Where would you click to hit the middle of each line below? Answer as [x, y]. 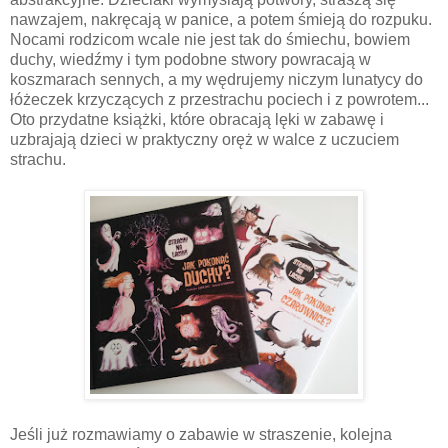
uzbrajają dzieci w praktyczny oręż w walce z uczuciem [204, 139]
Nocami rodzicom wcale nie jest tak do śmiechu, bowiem [210, 39]
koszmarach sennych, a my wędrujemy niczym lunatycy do [216, 79]
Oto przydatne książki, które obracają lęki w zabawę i [197, 119]
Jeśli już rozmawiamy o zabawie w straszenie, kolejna [201, 434]
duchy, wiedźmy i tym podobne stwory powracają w [190, 59]
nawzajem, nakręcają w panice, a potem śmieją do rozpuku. [221, 19]
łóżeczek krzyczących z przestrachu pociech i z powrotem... [219, 99]
